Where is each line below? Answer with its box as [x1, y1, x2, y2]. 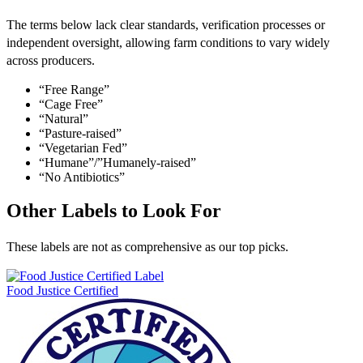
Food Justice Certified [6, 284, 118, 298]
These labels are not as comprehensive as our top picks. [6, 240, 288, 254]
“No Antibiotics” [39, 169, 125, 184]
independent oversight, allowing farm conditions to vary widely [6, 35, 330, 49]
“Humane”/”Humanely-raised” [39, 155, 196, 169]
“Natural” [39, 111, 88, 126]
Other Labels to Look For [6, 200, 221, 222]
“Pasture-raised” [39, 126, 122, 140]
